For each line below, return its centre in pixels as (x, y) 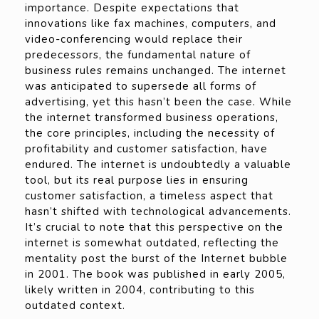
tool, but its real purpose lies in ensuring (137, 181)
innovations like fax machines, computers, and (151, 24)
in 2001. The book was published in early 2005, (155, 274)
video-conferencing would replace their (134, 40)
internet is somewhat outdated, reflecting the (152, 243)
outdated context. (75, 306)
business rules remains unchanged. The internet (156, 71)
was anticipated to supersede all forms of (141, 87)
